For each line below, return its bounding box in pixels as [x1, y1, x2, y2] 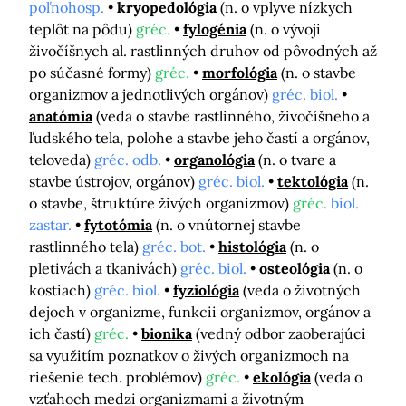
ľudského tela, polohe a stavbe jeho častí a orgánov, [29, 129, 370, 148]
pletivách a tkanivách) [29, 259, 180, 278]
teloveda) [29, 150, 94, 169]
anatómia [29, 107, 92, 126]
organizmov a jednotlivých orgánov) [29, 85, 272, 104]
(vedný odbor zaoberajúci [196, 324, 366, 343]
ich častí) [29, 324, 94, 343]
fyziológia [173, 281, 239, 300]
